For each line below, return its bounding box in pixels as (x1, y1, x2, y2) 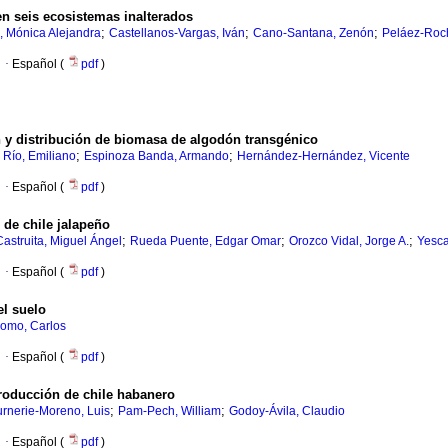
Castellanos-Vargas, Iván (109, 26, 245, 41)
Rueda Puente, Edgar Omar (130, 234, 281, 249)
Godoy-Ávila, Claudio (229, 404, 345, 419)
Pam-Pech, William (118, 404, 221, 419)
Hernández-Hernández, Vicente (237, 149, 410, 164)
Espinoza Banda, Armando (84, 149, 229, 164)
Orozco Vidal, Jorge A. (289, 234, 409, 249)
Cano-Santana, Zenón (253, 26, 374, 41)
